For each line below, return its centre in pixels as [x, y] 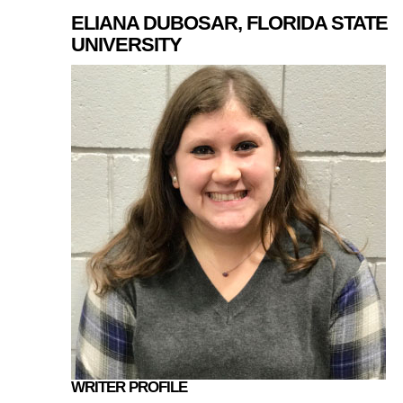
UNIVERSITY [127, 45]
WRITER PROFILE [130, 388]
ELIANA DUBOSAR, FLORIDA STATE [230, 23]
